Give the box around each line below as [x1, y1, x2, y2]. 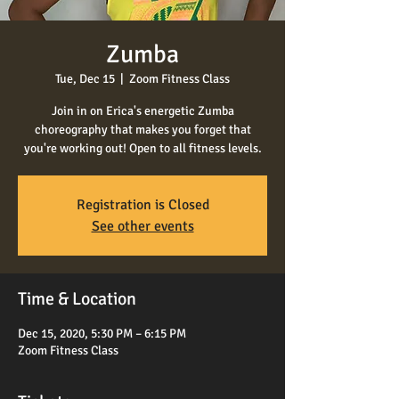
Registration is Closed [76, 196, 209, 215]
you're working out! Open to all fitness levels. [23, 141, 262, 157]
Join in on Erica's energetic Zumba [51, 103, 234, 119]
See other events [91, 217, 194, 236]
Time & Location [18, 288, 136, 311]
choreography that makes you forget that [34, 122, 251, 138]
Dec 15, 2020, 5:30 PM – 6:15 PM [18, 326, 186, 342]
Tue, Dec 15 [55, 71, 115, 87]
